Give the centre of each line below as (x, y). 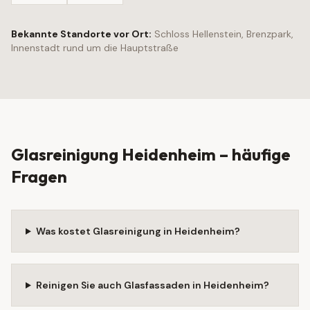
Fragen (39, 176)
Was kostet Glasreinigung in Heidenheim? (138, 231)
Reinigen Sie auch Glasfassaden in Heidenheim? (152, 285)
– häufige (253, 154)
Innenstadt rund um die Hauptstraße (95, 48)
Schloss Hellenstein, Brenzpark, (224, 34)
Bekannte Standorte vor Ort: (81, 34)
